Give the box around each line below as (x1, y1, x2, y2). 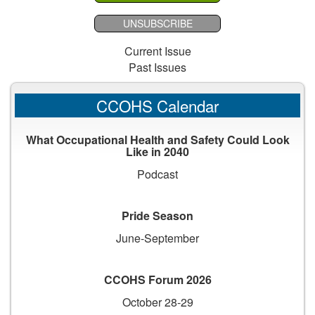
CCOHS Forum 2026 (103, 271, 212, 288)
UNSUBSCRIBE (122, 16, 193, 31)
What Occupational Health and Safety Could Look (25, 131, 290, 148)
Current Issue (124, 43, 191, 60)
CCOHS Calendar (96, 94, 219, 117)
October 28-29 (122, 293, 193, 310)
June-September (116, 229, 199, 246)
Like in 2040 (126, 143, 189, 160)
